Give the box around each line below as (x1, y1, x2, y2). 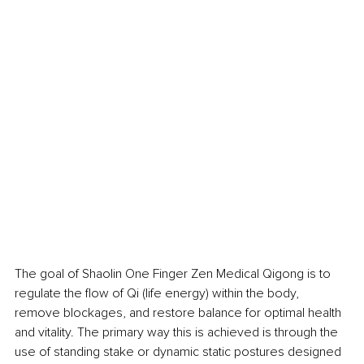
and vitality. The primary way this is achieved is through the (15, 324, 341, 341)
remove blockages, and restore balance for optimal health (15, 305, 344, 322)
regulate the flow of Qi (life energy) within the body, (15, 285, 302, 302)
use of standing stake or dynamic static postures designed (15, 344, 344, 361)
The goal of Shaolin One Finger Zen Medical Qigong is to (15, 266, 334, 283)
